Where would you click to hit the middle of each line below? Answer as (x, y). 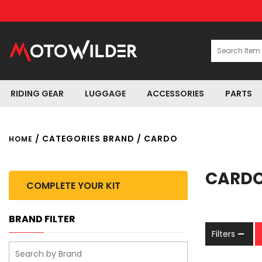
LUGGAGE (105, 94)
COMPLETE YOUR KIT (73, 186)
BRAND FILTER (42, 219)
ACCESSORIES (175, 94)
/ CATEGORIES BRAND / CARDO (105, 139)
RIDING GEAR (37, 94)
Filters (223, 234)
